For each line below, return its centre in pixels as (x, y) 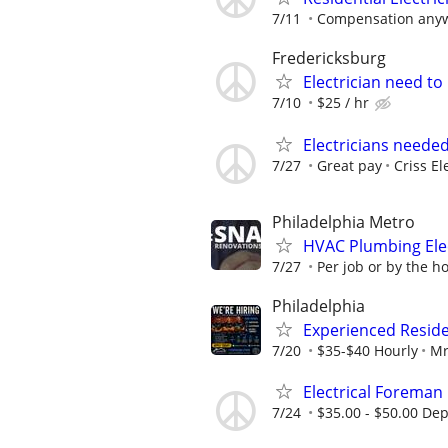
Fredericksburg (329, 58)
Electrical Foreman (373, 392)
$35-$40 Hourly (367, 350)
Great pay (349, 165)
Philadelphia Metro (343, 221)
